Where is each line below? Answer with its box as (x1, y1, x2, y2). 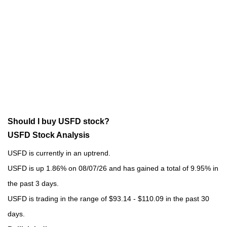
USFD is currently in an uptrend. (8, 148, 110, 157)
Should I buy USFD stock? (8, 117, 109, 126)
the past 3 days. (8, 179, 59, 187)
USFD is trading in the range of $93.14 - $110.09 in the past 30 (8, 194, 209, 203)
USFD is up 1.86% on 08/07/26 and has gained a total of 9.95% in (8, 164, 218, 172)
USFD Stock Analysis (8, 130, 90, 139)
